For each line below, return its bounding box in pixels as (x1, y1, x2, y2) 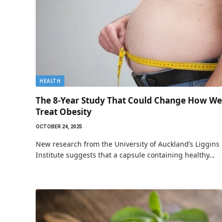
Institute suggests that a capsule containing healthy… (36, 150, 215, 160)
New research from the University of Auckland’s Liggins (36, 139, 220, 149)
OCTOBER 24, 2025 (36, 124, 82, 129)
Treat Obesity (36, 106, 92, 117)
